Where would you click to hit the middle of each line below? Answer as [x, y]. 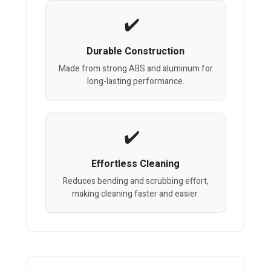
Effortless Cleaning [135, 164]
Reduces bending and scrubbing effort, [135, 181]
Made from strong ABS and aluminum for [135, 69]
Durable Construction [135, 52]
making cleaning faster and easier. [135, 194]
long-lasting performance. [135, 82]
